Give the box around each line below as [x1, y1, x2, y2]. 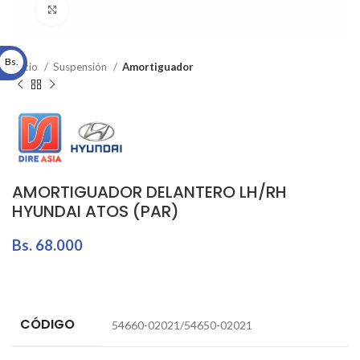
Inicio [12, 59, 40, 73]
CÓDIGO [20, 315, 75, 334]
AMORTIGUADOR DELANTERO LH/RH [12, 181, 287, 204]
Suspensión [53, 59, 109, 73]
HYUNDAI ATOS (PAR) [12, 200, 179, 223]
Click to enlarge [68, 2, 149, 16]
